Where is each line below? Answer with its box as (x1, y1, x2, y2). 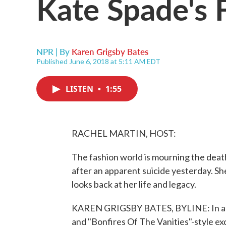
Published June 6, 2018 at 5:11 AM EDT (36, 57, 160, 66)
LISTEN (66, 83, 95, 94)
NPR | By (36, 45, 72, 58)
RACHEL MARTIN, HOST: (72, 128, 176, 139)
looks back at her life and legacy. (72, 179, 196, 190)
